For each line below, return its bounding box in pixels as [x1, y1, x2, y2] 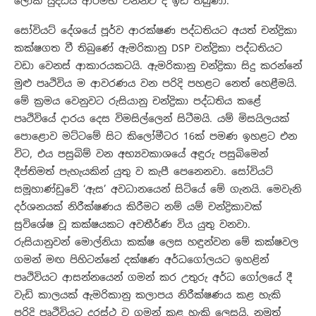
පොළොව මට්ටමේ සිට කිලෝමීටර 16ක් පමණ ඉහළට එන [14, 130, 297, 143]
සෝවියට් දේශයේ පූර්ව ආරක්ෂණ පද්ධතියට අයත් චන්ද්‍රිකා [14, 24, 297, 37]
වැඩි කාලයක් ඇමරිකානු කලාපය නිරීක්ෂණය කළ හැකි [14, 288, 281, 302]
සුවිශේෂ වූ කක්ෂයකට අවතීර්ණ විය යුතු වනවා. [14, 218, 250, 231]
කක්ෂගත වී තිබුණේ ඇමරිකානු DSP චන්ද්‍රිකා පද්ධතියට [14, 42, 282, 55]
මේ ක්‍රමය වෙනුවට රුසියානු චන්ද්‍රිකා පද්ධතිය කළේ [14, 95, 261, 108]
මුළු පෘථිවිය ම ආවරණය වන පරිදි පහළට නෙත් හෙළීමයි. [14, 77, 297, 90]
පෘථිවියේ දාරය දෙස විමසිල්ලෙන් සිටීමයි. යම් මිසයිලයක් [14, 112, 289, 126]
